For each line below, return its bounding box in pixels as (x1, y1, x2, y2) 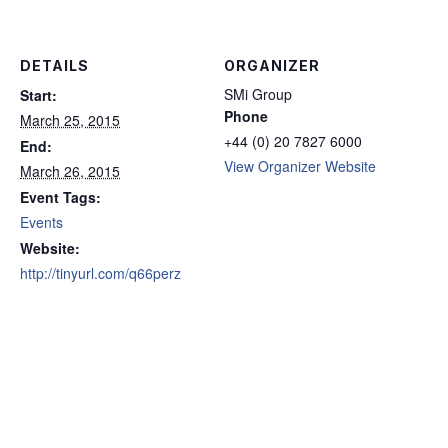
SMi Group (224, 84, 292, 104)
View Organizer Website (224, 156, 376, 176)
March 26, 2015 (20, 161, 120, 181)
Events (20, 212, 63, 232)
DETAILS (20, 57, 89, 74)
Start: (20, 85, 57, 105)
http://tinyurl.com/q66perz (20, 263, 181, 283)
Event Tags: (20, 187, 101, 207)
